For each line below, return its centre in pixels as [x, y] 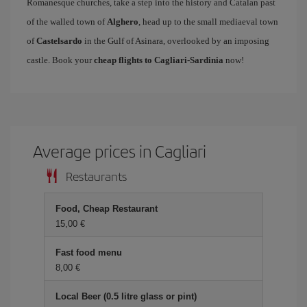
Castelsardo [59, 41]
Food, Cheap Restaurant [107, 209]
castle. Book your [60, 60]
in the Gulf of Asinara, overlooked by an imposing [176, 41]
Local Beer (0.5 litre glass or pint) [126, 296]
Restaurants [96, 176]
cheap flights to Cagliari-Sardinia [159, 60]
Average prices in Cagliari [120, 151]
